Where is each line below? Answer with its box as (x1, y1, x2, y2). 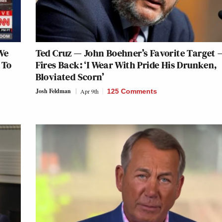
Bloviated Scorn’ (35, 69, 104, 84)
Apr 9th (80, 87, 99, 95)
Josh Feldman (35, 86, 71, 95)
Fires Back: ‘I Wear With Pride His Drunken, (35, 57, 217, 72)
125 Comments (107, 87, 157, 95)
